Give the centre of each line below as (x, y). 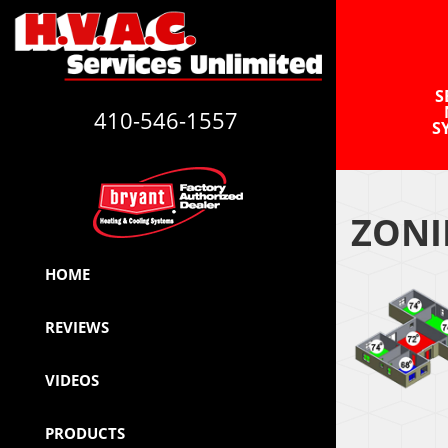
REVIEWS (77, 327)
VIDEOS (72, 380)
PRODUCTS (85, 433)
